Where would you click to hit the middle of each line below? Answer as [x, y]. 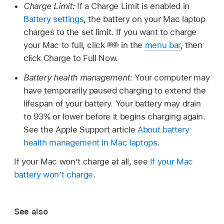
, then [191, 45]
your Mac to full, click [65, 45]
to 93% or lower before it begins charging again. [114, 116]
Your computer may [171, 77]
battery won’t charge [53, 174]
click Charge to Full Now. [70, 58]
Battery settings [53, 19]
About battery [163, 129]
